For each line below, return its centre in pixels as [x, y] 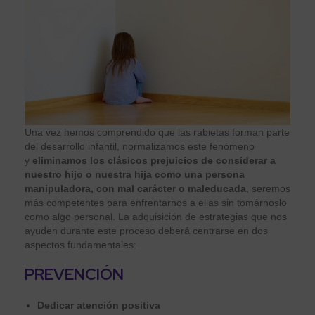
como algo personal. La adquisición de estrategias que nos [156, 216]
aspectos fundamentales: [83, 244]
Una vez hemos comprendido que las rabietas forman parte [157, 132]
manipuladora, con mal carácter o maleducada [135, 188]
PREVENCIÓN [74, 274]
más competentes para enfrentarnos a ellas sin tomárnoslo [156, 202]
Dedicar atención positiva [99, 305]
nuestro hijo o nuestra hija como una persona [135, 174]
